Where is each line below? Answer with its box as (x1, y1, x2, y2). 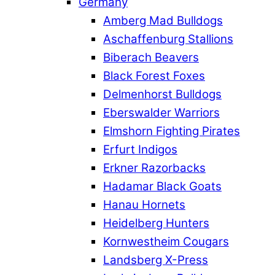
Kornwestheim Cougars (103, 234, 229, 249)
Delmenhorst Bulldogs (103, 87, 222, 102)
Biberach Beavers (103, 50, 199, 65)
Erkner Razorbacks (103, 161, 206, 176)
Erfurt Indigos (103, 142, 177, 157)
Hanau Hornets (103, 198, 185, 212)
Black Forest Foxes (103, 69, 205, 83)
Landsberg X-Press (103, 253, 208, 268)
